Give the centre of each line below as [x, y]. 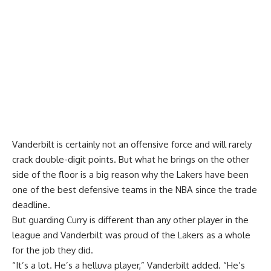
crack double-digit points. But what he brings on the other [131, 159]
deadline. [31, 204]
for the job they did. [53, 250]
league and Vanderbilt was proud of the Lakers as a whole [131, 235]
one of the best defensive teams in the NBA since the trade [135, 189]
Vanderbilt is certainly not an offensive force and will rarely [132, 144]
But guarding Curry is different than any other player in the [130, 220]
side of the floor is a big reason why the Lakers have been [130, 174]
